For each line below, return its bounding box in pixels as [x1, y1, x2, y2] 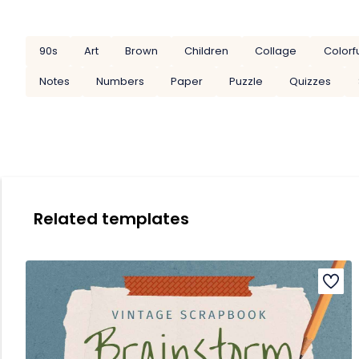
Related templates [34, 207, 189, 230]
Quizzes [289, 73, 332, 89]
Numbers [95, 73, 144, 89]
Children [184, 43, 229, 59]
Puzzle [229, 73, 264, 89]
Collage [255, 43, 297, 59]
